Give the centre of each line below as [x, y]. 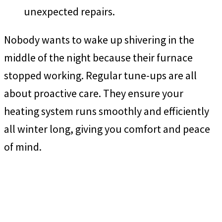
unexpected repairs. [69, 11]
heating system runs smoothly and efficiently [107, 111]
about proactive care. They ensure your [94, 93]
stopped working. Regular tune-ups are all [100, 76]
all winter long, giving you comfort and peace [107, 129]
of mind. [23, 147]
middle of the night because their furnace [98, 58]
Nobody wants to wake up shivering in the [99, 40]
